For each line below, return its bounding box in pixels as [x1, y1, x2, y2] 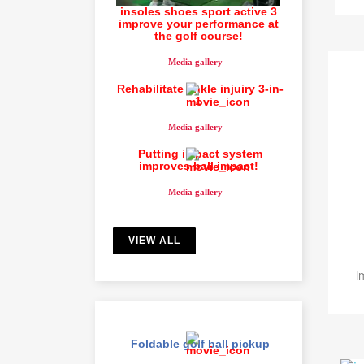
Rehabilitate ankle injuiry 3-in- [116, 81, 284, 95]
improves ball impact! [138, 158, 258, 172]
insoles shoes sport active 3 [119, 4, 277, 18]
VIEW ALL [128, 234, 180, 246]
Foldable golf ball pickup [130, 336, 270, 350]
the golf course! [154, 28, 243, 42]
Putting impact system [137, 146, 262, 160]
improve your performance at [118, 16, 279, 30]
